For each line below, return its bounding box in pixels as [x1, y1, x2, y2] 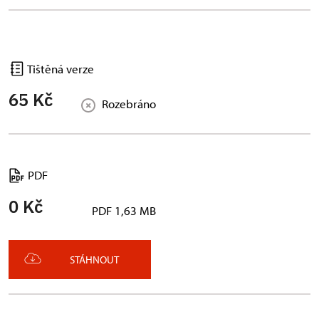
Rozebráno [102, 96, 156, 112]
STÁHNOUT [70, 252, 119, 266]
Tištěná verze [25, 61, 94, 76]
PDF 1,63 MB [92, 202, 156, 218]
